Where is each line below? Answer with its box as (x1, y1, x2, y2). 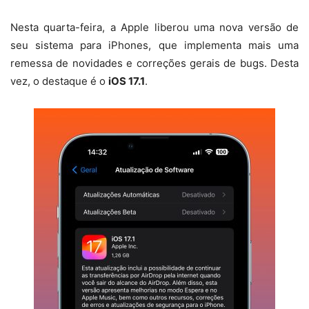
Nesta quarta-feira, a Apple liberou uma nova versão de (10, 21, 299, 34)
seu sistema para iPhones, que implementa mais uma (10, 39, 299, 52)
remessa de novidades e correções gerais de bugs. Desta (10, 57, 299, 70)
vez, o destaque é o (10, 74, 108, 88)
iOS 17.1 (108, 74, 145, 88)
